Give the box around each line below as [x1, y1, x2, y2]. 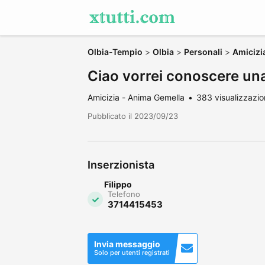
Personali [184, 47, 222, 57]
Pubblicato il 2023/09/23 [88, 111, 178, 121]
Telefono [108, 189, 140, 199]
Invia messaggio [94, 239, 160, 249]
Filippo [104, 179, 132, 189]
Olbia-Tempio [88, 47, 143, 57]
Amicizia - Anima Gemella [88, 92, 185, 102]
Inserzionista [88, 159, 154, 171]
